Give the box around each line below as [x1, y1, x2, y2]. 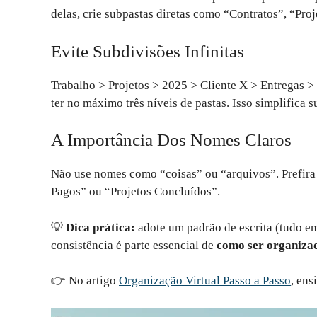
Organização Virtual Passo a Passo [119, 274, 291, 288]
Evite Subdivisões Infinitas [51, 41, 244, 61]
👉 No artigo [51, 274, 119, 288]
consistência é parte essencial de [51, 238, 217, 252]
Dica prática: [66, 220, 135, 234]
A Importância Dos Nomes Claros [51, 130, 292, 150]
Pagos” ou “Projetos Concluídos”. [51, 185, 220, 199]
